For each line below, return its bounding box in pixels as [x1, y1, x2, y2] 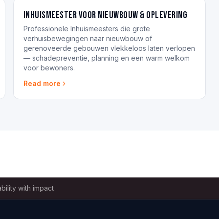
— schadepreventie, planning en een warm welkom [23, 54, 190, 62]
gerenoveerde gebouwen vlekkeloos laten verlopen [23, 44, 195, 52]
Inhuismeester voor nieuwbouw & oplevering [23, 9, 188, 21]
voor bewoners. [23, 64, 75, 72]
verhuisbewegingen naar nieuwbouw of [23, 34, 152, 43]
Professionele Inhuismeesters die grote [23, 24, 150, 33]
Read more [23, 79, 61, 88]
